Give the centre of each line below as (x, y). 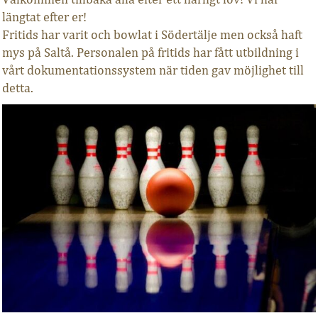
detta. (17, 88)
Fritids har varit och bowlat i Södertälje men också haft (152, 34)
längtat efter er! (44, 17)
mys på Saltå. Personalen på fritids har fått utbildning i (150, 52)
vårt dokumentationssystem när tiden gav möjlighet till (153, 70)
